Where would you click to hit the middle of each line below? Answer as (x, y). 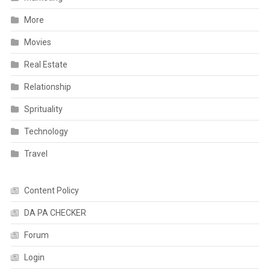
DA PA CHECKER (55, 213)
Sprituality (43, 109)
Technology (46, 132)
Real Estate (46, 65)
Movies (37, 42)
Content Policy (51, 191)
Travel (36, 154)
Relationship (47, 87)
